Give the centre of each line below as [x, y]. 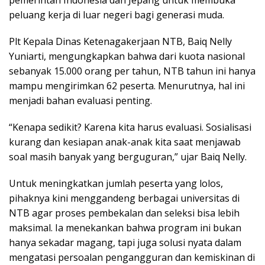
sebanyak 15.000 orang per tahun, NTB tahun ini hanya [132, 71]
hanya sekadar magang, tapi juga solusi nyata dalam [125, 242]
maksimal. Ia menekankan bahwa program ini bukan [125, 227]
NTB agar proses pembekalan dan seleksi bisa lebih [124, 213]
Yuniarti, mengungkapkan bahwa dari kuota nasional [127, 56]
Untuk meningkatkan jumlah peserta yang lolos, [116, 183]
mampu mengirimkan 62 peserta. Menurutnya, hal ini [127, 85]
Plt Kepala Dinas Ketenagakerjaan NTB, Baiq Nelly [120, 41]
